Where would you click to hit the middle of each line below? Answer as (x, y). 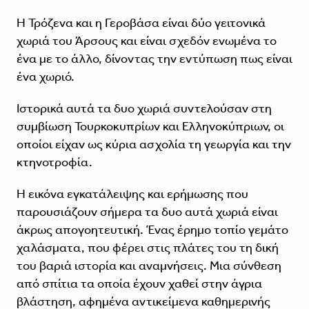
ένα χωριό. (47, 77)
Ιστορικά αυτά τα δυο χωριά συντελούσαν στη (144, 109)
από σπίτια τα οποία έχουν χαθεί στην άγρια (139, 284)
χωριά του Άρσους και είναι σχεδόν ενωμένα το (146, 41)
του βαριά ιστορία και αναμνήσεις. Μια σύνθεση (149, 266)
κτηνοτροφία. (54, 162)
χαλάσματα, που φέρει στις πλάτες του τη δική (147, 248)
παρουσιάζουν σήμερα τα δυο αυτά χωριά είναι (147, 212)
